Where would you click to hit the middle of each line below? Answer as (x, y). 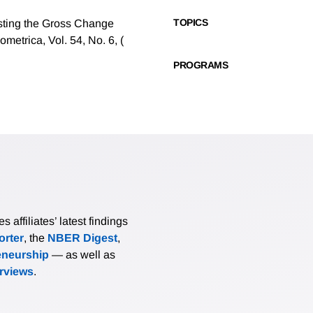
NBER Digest (82, 238)
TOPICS (190, 23)
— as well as (82, 255)
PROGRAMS (201, 65)
